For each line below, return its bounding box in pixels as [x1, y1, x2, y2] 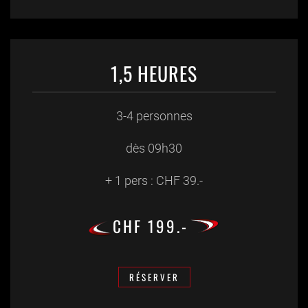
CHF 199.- [113, 214, 188, 238]
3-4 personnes [115, 108, 192, 123]
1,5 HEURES [111, 59, 197, 88]
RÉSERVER [129, 269, 179, 284]
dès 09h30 [126, 140, 182, 155]
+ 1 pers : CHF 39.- [105, 173, 203, 188]
